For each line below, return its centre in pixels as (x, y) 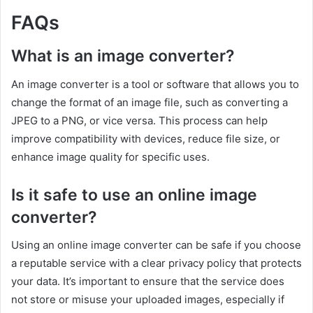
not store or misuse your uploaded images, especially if (148, 300)
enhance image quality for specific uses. (110, 156)
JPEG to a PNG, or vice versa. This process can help (139, 120)
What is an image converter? (123, 56)
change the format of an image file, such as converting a (150, 102)
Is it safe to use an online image (134, 195)
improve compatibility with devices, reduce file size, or (146, 138)
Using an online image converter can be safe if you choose (156, 245)
